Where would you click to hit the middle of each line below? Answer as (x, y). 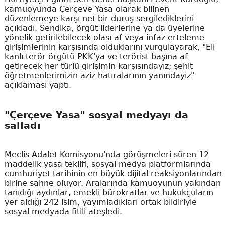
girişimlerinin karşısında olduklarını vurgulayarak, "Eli (109, 47)
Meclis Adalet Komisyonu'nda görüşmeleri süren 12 (106, 154)
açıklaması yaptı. (38, 85)
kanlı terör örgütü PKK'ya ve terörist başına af (96, 56)
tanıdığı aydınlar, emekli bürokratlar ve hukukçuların (109, 192)
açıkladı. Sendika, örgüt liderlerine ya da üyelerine (104, 28)
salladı (22, 126)
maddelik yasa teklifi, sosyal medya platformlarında (107, 164)
